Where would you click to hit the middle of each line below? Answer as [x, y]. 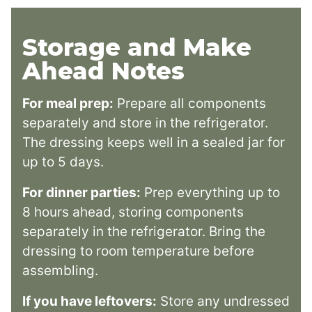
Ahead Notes [103, 71]
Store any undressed [223, 302]
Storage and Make [137, 48]
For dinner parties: [81, 193]
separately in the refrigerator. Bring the [144, 232]
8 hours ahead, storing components [133, 212]
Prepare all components [190, 104]
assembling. [60, 271]
